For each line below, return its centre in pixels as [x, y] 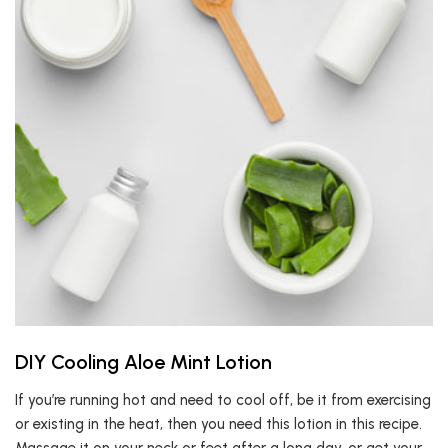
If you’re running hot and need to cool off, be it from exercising [223, 400]
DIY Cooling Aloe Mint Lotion [143, 362]
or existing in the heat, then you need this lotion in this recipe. [218, 424]
